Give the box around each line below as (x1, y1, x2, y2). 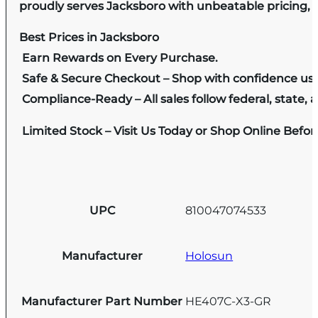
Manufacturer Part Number (21, 294, 183, 308)
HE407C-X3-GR (185, 295, 272, 309)
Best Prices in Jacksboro (19, 31, 160, 45)
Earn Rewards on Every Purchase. (19, 51, 219, 65)
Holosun (185, 249, 234, 263)
